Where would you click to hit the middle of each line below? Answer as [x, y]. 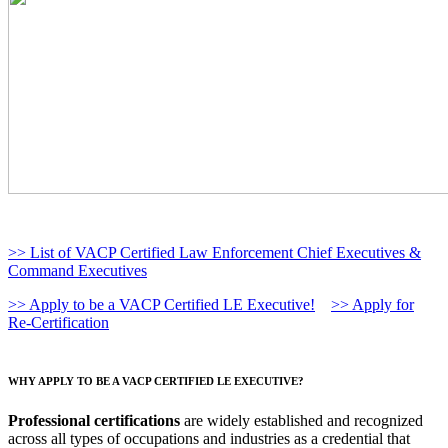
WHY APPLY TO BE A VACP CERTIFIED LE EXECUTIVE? [156, 380]
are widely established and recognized [303, 420]
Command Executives [77, 270]
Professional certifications [96, 420]
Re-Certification [58, 322]
